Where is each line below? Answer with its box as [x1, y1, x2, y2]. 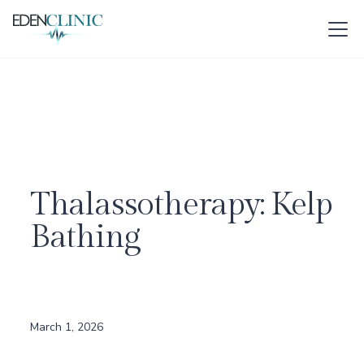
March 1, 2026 [29, 319, 103, 335]
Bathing [29, 218, 141, 256]
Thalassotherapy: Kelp [29, 185, 332, 223]
